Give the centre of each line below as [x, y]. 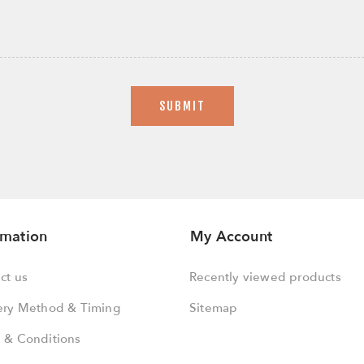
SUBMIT [182, 106]
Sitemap [214, 308]
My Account [231, 237]
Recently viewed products [265, 277]
